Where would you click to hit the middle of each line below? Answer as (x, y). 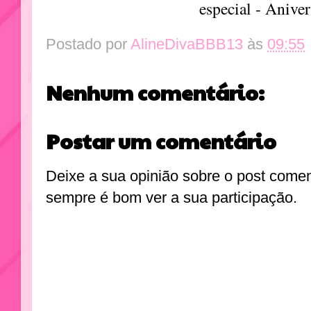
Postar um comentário (161, 140)
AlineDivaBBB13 (187, 44)
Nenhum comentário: (155, 92)
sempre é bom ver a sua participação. (171, 197)
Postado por (88, 44)
